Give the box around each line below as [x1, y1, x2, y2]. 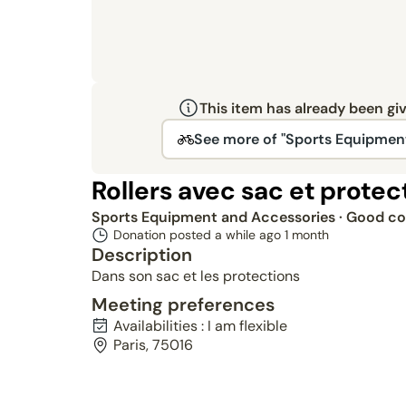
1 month [284, 227, 329, 243]
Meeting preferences [91, 293, 275, 316]
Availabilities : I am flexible [112, 316, 287, 335]
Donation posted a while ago [112, 227, 285, 243]
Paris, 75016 [112, 335, 193, 354]
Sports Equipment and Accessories [91, 208, 339, 227]
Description [91, 243, 192, 266]
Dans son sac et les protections [91, 266, 300, 285]
